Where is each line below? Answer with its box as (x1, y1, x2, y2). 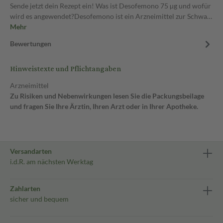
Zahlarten (10, 184, 40, 193)
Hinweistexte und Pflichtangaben (10, 62, 121, 76)
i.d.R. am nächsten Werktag (10, 157, 93, 166)
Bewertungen (10, 39, 51, 48)
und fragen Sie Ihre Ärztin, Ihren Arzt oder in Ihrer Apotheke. (10, 102, 198, 111)
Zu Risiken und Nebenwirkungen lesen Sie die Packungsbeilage (10, 92, 204, 100)
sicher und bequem (10, 195, 69, 203)
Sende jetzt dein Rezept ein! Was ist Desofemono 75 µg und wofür (10, 1, 211, 10)
